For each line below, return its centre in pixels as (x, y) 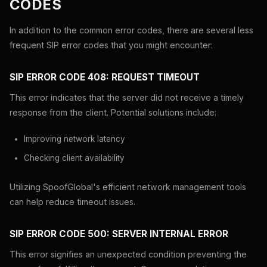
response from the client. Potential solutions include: (113, 112)
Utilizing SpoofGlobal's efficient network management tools (128, 187)
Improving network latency (74, 139)
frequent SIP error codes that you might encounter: (111, 45)
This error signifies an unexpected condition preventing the (128, 254)
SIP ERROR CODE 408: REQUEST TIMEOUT (105, 77)
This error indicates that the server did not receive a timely (127, 97)
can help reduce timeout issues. (72, 202)
